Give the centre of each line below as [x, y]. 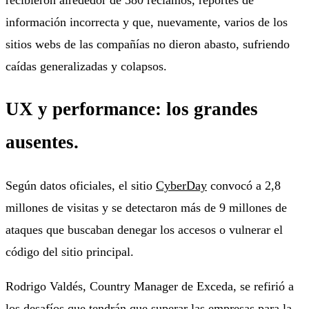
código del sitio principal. [70, 251]
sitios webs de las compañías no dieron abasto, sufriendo [148, 44]
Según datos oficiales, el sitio [81, 185]
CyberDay [181, 185]
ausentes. [42, 142]
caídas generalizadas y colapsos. [86, 66]
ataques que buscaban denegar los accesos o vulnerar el [144, 229]
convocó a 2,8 [244, 185]
